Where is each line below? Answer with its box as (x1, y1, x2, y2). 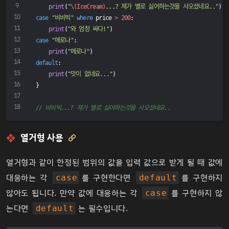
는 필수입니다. (78, 202, 128, 215)
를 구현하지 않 (171, 187, 223, 200)
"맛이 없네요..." (67, 70, 112, 78)
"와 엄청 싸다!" (67, 25, 109, 33)
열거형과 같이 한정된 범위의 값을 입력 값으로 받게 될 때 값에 (6, 156, 223, 169)
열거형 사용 (20, 131, 63, 145)
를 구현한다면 (82, 172, 134, 185)
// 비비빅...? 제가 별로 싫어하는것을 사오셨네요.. (35, 104, 171, 111)
